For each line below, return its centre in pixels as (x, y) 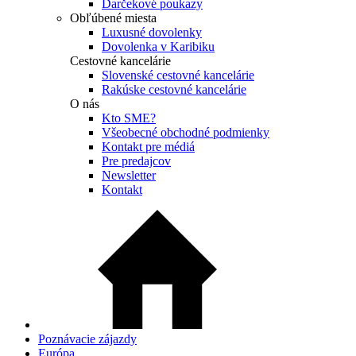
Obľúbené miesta (113, 18)
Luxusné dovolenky (152, 33)
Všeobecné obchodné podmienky (186, 133)
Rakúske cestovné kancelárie (174, 90)
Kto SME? (129, 118)
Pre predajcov (136, 161)
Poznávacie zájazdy (87, 339)
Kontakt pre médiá (148, 147)
